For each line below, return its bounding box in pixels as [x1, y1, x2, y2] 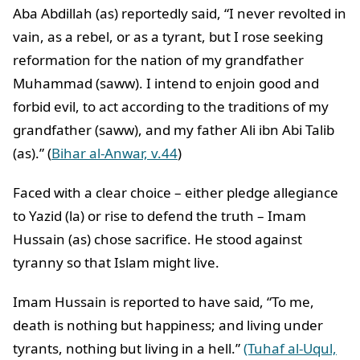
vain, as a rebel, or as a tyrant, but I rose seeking [13, 27, 323, 47]
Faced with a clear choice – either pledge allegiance [13, 183, 338, 202]
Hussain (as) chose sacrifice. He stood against [13, 230, 302, 249]
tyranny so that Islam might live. [13, 253, 223, 272]
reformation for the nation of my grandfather [13, 51, 304, 70]
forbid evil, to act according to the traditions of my [13, 97, 329, 117]
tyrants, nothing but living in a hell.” [13, 339, 243, 358]
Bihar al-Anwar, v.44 [51, 144, 178, 163]
